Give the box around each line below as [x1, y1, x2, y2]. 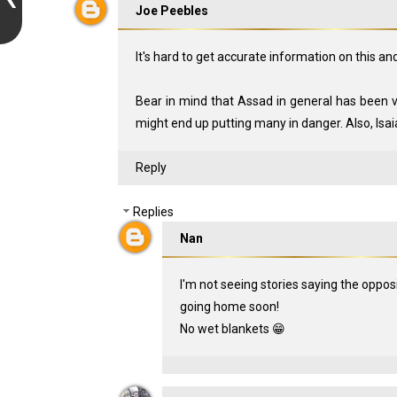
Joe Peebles [135, 4, 208, 19]
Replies [132, 205, 174, 220]
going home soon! [179, 299, 279, 314]
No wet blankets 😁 [179, 321, 285, 336]
